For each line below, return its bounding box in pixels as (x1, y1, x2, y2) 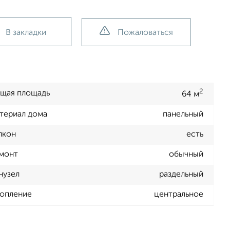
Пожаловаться (117, 29, 173, 37)
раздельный (159, 170, 203, 179)
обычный (169, 150, 203, 159)
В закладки (6, 29, 46, 37)
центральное (154, 190, 203, 199)
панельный (163, 110, 203, 119)
